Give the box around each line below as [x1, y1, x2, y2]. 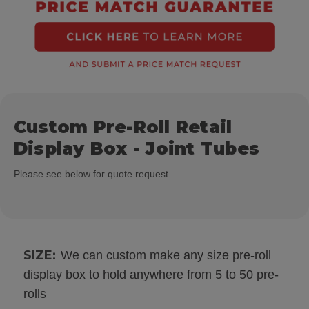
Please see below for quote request [13, 168, 168, 179]
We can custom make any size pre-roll [60, 248, 271, 263]
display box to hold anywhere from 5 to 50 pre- [23, 268, 279, 282]
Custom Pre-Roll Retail [13, 116, 232, 137]
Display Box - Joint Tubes [13, 137, 260, 159]
